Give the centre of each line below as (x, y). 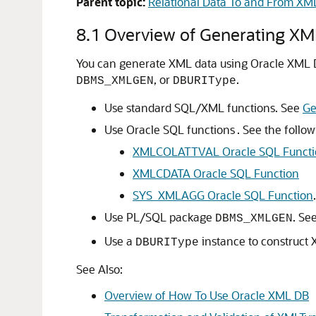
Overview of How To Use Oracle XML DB (207, 295)
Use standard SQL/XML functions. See (203, 108)
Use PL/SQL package (160, 217)
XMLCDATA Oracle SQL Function (216, 173)
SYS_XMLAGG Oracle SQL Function (223, 195)
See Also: (99, 269)
